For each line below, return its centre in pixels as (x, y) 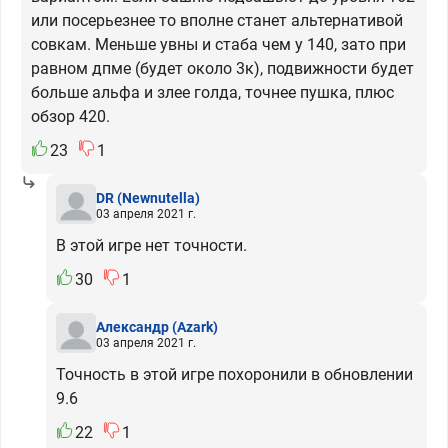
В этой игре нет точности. (151, 245)
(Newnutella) (158, 197)
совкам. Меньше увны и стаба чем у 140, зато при (218, 44)
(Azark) (195, 326)
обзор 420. (70, 116)
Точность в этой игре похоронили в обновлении (234, 374)
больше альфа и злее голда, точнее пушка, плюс (212, 92)
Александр (132, 326)
